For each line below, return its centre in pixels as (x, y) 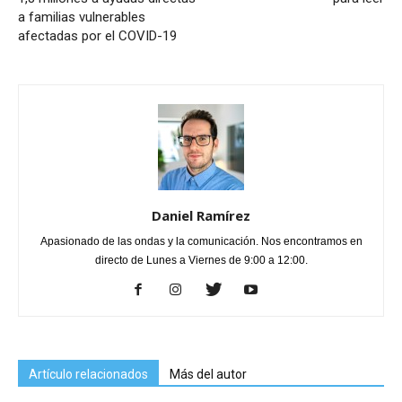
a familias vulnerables (82, 17)
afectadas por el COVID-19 (97, 35)
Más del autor (208, 374)
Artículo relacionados (88, 374)
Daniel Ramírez (201, 215)
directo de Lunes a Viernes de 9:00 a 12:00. (201, 260)
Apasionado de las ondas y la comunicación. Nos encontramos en (201, 241)
